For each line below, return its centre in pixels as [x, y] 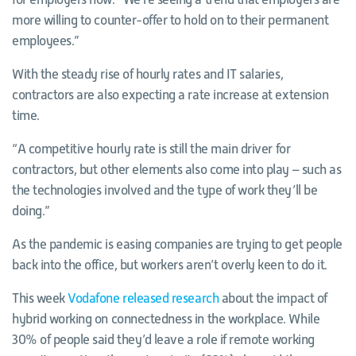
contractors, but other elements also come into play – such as [177, 170]
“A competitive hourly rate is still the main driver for [151, 149]
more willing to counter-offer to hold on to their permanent [170, 20]
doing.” [31, 211]
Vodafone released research [143, 298]
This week [40, 298]
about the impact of [273, 298]
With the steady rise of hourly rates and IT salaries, [148, 74]
